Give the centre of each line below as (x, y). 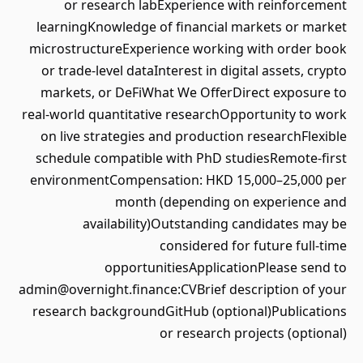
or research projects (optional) (253, 333)
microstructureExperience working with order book (188, 49)
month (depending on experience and (231, 202)
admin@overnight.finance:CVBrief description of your (183, 289)
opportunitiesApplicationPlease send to (226, 267)
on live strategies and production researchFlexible (194, 136)
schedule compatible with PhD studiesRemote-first (191, 158)
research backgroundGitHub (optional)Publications (190, 311)
